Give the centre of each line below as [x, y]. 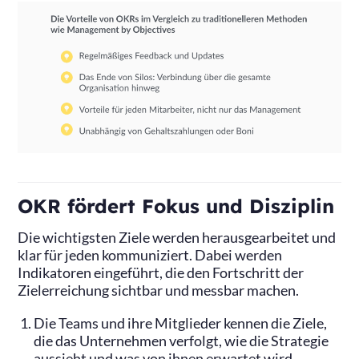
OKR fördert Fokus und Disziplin [176, 206]
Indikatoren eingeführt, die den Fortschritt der [161, 273]
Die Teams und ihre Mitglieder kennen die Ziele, [181, 324]
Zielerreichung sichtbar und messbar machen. [159, 291]
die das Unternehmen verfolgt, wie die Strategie [182, 341]
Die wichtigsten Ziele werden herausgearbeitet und [177, 238]
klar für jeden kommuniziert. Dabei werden [150, 256]
